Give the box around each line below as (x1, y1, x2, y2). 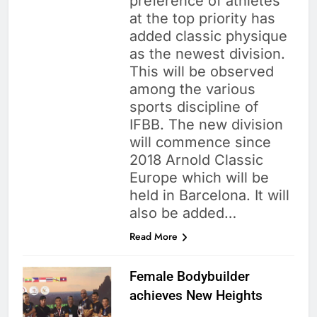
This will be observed (129, 63, 274, 81)
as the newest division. (129, 45, 285, 63)
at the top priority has (129, 10, 275, 28)
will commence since (129, 134, 271, 151)
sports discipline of (129, 98, 258, 116)
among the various (129, 81, 255, 98)
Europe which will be (129, 169, 269, 187)
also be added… (129, 204, 236, 222)
